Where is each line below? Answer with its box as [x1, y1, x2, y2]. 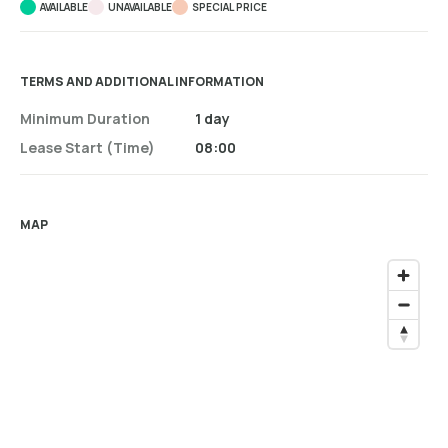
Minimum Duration [20, 109, 150, 129]
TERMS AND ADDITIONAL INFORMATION [20, 73, 264, 91]
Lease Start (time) [20, 138, 155, 158]
